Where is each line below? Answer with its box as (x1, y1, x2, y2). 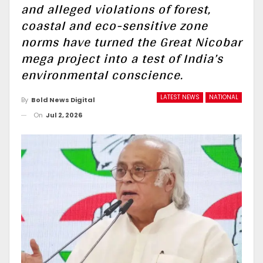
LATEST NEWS (160, 93, 200, 102)
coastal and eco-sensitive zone (21, 14, 208, 37)
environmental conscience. (21, 63, 183, 86)
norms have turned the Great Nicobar (21, 30, 242, 53)
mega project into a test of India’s (21, 46, 223, 70)
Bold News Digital (31, 95, 95, 104)
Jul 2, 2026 (46, 110, 82, 120)
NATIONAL (209, 93, 238, 102)
